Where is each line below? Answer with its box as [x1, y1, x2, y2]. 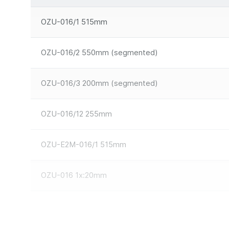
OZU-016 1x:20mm [41, 170, 107, 180]
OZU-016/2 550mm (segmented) [41, 48, 158, 57]
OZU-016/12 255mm [41, 109, 112, 119]
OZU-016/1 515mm [41, 17, 107, 27]
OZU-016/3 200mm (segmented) [41, 78, 158, 88]
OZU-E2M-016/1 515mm [41, 140, 126, 149]
